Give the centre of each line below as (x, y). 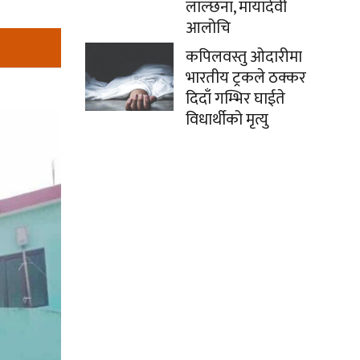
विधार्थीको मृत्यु (227, 120)
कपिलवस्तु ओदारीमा (244, 57)
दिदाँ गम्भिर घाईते (235, 99)
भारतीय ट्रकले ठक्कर (246, 78)
